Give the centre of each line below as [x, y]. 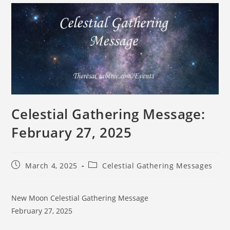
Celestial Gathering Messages [157, 166]
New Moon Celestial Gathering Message [80, 198]
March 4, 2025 [51, 166]
